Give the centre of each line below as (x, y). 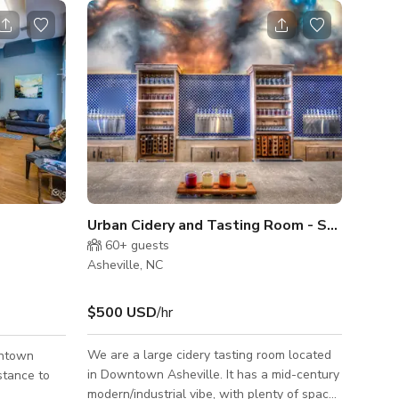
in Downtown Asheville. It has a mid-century (157, 374)
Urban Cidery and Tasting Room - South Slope (332, 225)
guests (148, 245)
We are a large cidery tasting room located (209, 354)
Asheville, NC (125, 265)
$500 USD (122, 312)
